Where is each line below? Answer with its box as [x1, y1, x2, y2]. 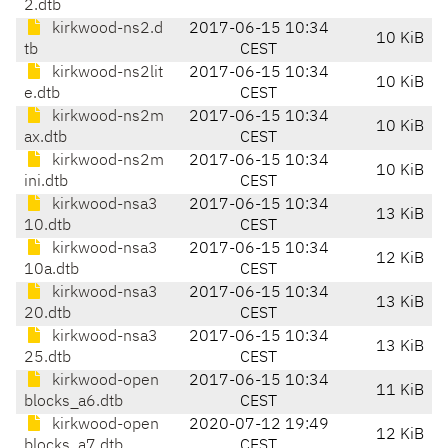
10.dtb [24, 218, 71, 235]
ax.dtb [24, 130, 67, 147]
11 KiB [376, 383, 424, 400]
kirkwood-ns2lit [48, 65, 163, 82]
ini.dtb [24, 174, 68, 191]
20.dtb [24, 306, 71, 323]
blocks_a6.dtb [24, 394, 123, 411]
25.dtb [24, 350, 71, 367]
